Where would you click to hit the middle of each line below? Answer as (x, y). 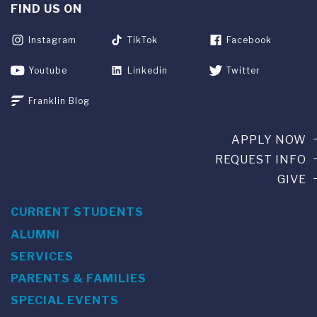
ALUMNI (35, 234)
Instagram (52, 40)
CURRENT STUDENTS (77, 212)
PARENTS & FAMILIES (79, 279)
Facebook (249, 40)
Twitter (244, 71)
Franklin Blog (59, 101)
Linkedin (148, 71)
